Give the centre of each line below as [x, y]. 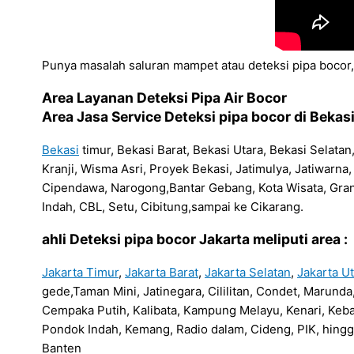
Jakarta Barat [162, 272]
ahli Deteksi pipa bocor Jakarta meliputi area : [195, 239]
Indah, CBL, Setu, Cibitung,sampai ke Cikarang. [173, 206]
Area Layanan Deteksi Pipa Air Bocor [164, 98]
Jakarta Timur [80, 272]
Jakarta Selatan [248, 272]
